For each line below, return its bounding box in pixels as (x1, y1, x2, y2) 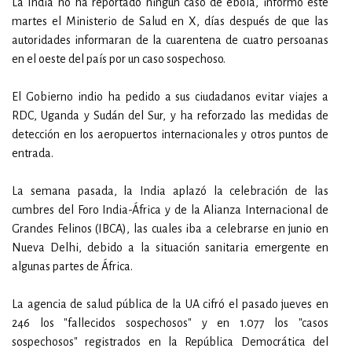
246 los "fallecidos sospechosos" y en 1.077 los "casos (12, 317, 328, 329)
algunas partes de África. (12, 260, 133, 273)
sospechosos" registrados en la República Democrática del (12, 335, 328, 348)
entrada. (12, 147, 53, 159)
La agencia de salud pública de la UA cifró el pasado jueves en (12, 298, 328, 310)
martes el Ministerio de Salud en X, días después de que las (12, 15, 328, 27)
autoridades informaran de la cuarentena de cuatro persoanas (12, 34, 328, 46)
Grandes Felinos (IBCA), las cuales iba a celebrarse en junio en (12, 222, 328, 235)
